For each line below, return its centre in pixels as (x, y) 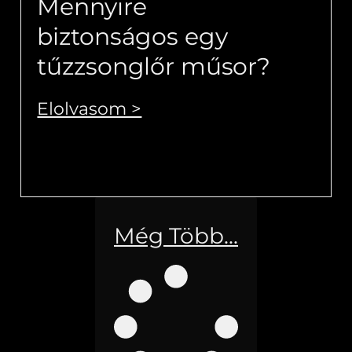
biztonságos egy (132, 36)
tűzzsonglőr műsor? (154, 66)
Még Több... (176, 235)
